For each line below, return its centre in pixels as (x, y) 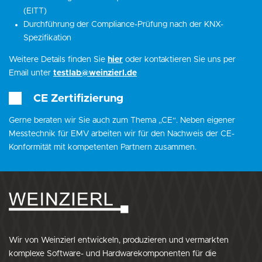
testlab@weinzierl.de (95, 73)
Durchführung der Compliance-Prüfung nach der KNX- (123, 24)
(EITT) (35, 11)
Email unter (31, 73)
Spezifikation (47, 38)
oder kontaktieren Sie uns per (179, 59)
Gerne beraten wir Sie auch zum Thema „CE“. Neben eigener (122, 120)
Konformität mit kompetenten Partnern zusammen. (103, 147)
